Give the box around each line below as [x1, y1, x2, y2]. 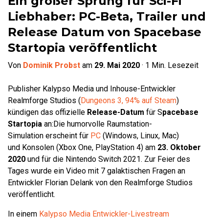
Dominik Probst [23, 61, 80, 70]
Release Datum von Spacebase [8, 25, 201, 39]
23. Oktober [157, 143, 201, 152]
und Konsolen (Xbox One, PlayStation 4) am [8, 143, 157, 152]
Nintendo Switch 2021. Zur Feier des [66, 154, 190, 164]
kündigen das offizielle [8, 108, 87, 117]
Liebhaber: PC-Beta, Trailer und [8, 9, 206, 23]
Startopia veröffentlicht [8, 41, 157, 55]
